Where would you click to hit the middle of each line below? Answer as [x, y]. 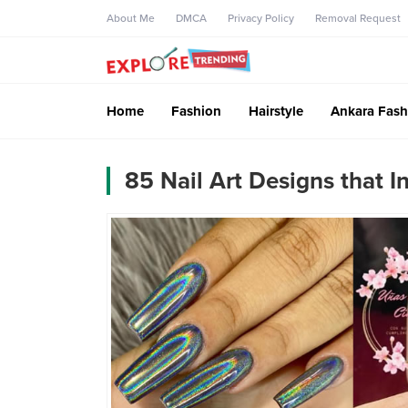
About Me [131, 18]
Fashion [196, 111]
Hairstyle [276, 111]
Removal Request [358, 18]
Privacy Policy [261, 18]
